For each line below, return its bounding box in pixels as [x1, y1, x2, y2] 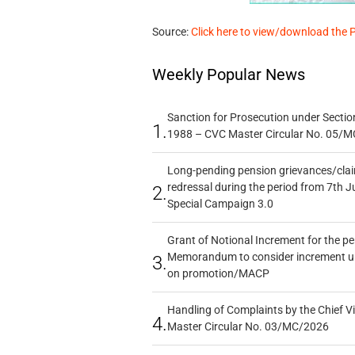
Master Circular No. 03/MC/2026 [166, 319, 329, 333]
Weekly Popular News [151, 64, 305, 84]
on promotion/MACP [166, 266, 269, 280]
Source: [151, 25, 191, 38]
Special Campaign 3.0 [166, 197, 273, 210]
